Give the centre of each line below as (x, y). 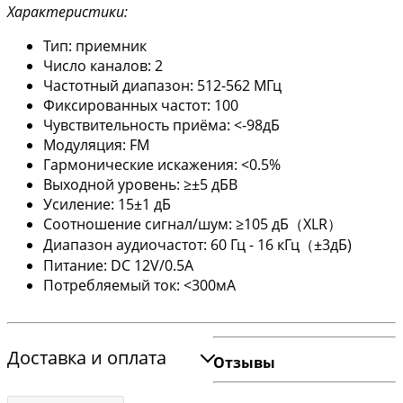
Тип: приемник (95, 46)
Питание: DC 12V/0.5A (118, 266)
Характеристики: (67, 12)
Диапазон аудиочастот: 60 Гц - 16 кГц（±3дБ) (197, 245)
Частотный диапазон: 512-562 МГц (162, 86)
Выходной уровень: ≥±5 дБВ (140, 185)
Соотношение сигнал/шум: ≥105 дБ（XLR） (193, 224)
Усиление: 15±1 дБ (107, 205)
